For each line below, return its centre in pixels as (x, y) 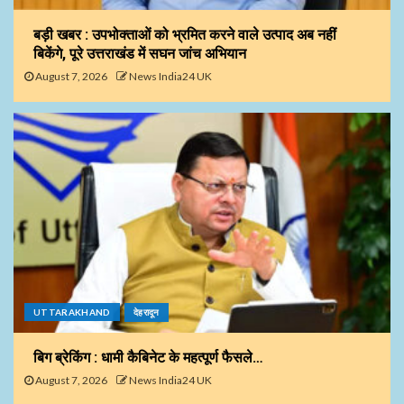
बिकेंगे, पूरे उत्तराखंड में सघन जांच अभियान (140, 54)
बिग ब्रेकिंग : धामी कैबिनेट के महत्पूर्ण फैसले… (148, 358)
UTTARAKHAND (72, 312)
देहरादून (146, 312)
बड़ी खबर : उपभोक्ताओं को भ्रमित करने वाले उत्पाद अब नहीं (185, 35)
